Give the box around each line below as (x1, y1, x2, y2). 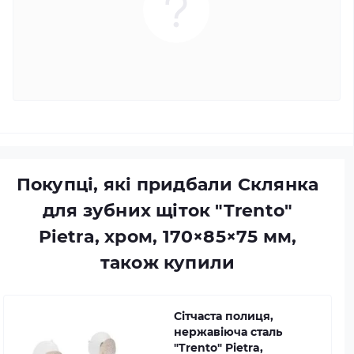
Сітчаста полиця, (174, 309, 273, 323)
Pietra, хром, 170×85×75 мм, (38, 226, 297, 247)
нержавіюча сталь (174, 325, 282, 339)
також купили (100, 252, 235, 273)
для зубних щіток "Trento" (42, 200, 293, 221)
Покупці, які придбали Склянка (16, 174, 319, 195)
